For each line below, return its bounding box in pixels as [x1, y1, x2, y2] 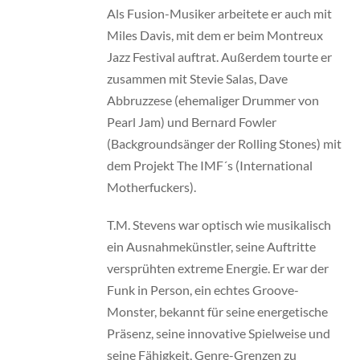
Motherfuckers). [106, 179, 196, 195]
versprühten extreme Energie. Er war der [106, 260, 329, 276]
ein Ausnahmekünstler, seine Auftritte [106, 238, 316, 254]
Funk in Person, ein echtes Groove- [106, 281, 299, 297]
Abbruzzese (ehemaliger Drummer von [106, 92, 319, 108]
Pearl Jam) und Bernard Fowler [106, 114, 276, 130]
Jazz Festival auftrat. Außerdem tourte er [106, 49, 332, 65]
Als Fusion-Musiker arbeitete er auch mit [106, 6, 332, 22]
